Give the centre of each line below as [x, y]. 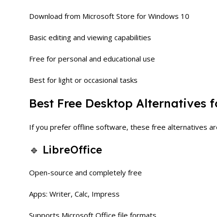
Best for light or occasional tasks [83, 80]
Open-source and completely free [85, 172]
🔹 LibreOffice [66, 150]
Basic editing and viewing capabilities [90, 37]
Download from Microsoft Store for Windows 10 [109, 16]
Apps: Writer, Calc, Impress [74, 194]
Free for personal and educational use [92, 59]
